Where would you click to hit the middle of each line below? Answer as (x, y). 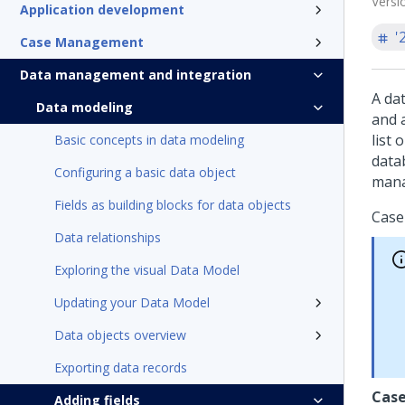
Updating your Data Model (132, 302)
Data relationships (108, 237)
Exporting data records (121, 367)
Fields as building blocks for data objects (173, 205)
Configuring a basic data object (145, 172)
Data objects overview (120, 335)
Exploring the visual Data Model (147, 270)
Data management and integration (136, 75)
